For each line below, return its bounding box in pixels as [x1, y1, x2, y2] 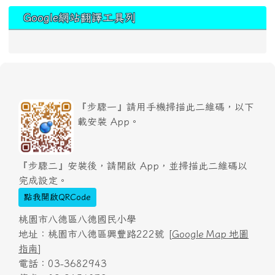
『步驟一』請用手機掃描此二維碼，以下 [77, 102, 254, 112]
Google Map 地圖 [172, 229, 249, 239]
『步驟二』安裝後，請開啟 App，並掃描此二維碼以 [18, 161, 247, 171]
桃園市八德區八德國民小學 [18, 214, 136, 224]
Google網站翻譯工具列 [23, 12, 136, 23]
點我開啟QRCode [24, 193, 91, 201]
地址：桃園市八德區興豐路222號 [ [18, 229, 172, 239]
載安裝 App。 [77, 117, 139, 126]
